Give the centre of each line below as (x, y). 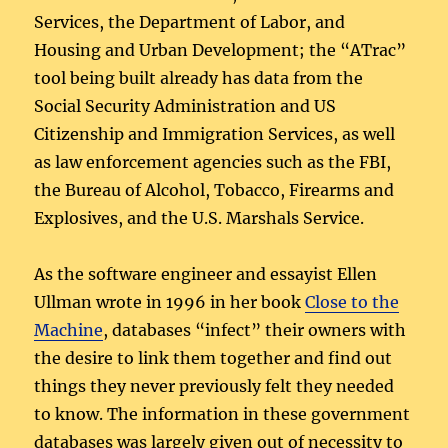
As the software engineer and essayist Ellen (206, 273)
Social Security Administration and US (185, 105)
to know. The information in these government (222, 413)
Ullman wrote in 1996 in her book (170, 301)
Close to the (352, 301)
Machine (69, 329)
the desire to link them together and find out (213, 357)
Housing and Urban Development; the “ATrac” (220, 49)
